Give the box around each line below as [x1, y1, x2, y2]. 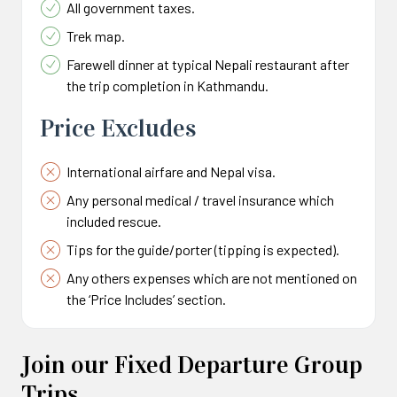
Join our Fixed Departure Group [21, 350, 362, 380]
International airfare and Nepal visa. [66, 163, 276, 180]
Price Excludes [40, 113, 196, 144]
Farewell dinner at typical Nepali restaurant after [66, 56, 349, 73]
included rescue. [66, 213, 161, 230]
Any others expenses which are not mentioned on [66, 269, 357, 286]
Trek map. [66, 27, 125, 44]
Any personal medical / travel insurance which [66, 191, 334, 208]
